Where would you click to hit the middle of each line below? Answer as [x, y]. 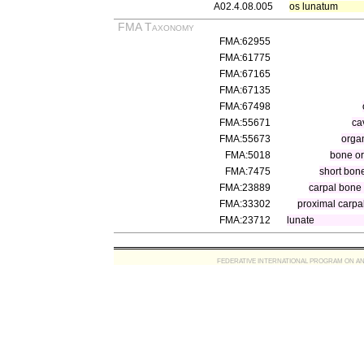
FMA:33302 [245, 204]
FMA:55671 [245, 123]
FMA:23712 [245, 220]
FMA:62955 [245, 41]
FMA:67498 [245, 106]
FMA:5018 [248, 155]
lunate [301, 220]
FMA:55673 [245, 139]
